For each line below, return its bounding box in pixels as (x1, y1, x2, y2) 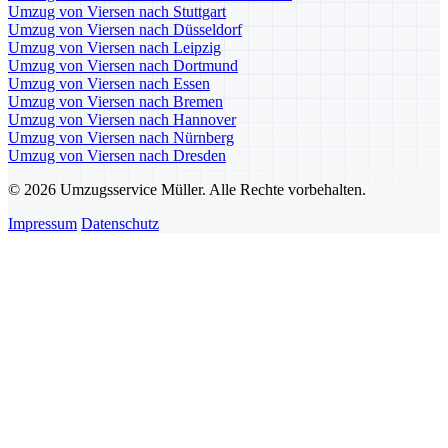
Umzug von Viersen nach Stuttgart (8, 3, 226, 21)
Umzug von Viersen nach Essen (8, 75, 210, 93)
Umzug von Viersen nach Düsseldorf (8, 21, 242, 39)
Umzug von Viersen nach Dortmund (8, 57, 238, 75)
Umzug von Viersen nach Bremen (8, 93, 223, 111)
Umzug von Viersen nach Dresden (8, 147, 226, 165)
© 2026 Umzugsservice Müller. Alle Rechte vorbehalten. (8, 181, 366, 199)
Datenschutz (81, 215, 159, 233)
